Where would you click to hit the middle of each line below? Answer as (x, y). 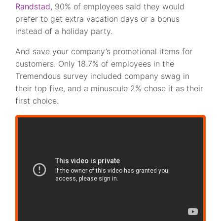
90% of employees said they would (119, 6)
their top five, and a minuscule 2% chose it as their (110, 88)
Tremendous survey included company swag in (103, 76)
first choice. (37, 101)
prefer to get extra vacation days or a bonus (98, 19)
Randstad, (34, 6)
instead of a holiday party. (64, 31)
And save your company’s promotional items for (104, 51)
